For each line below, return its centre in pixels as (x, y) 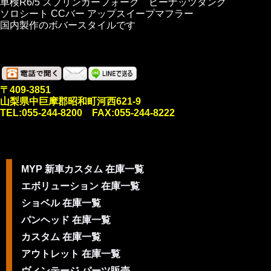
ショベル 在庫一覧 (61, 203)
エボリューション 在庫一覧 (80, 186)
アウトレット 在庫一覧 (71, 254)
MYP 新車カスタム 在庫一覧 (83, 169)
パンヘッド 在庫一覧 (66, 220)
